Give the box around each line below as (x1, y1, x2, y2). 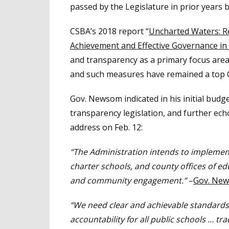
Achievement (70, 39, 121, 51)
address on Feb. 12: (70, 121, 143, 133)
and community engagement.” (70, 174, 187, 186)
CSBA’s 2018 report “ (70, 25, 149, 37)
